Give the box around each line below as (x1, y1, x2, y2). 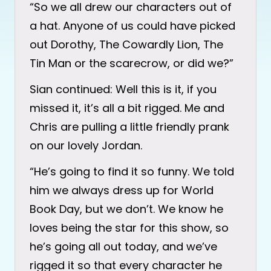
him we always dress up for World (30, 182, 214, 198)
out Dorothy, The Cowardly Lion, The (30, 36, 223, 52)
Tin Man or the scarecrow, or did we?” (30, 55, 233, 71)
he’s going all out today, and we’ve (30, 238, 217, 254)
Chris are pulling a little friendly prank (30, 119, 229, 134)
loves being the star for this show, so (30, 220, 229, 235)
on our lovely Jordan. (30, 137, 142, 153)
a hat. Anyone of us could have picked (30, 18, 235, 33)
